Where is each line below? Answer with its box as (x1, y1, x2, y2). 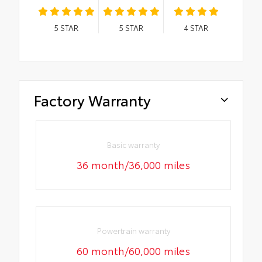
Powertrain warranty (96, 225, 170, 236)
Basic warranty (107, 139, 160, 150)
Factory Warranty (34, 89, 151, 110)
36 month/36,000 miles (77, 157, 191, 173)
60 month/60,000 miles (77, 243, 191, 258)
